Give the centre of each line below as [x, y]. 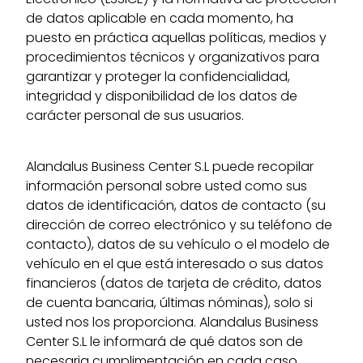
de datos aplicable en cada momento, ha [160, 19]
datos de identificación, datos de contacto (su [176, 205]
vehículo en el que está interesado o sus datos [175, 263]
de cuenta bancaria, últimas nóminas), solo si [170, 302]
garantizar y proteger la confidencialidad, [158, 77]
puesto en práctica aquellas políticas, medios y [177, 38]
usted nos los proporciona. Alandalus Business [173, 322]
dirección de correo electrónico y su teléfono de [179, 224]
